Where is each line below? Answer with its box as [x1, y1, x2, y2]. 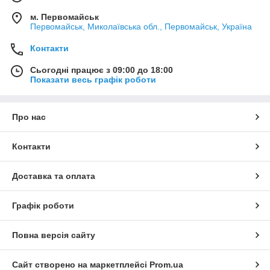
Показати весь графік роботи [30, 74, 156, 84]
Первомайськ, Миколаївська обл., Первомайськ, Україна [30, 21, 252, 31]
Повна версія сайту [12, 230, 95, 240]
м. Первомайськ [30, 11, 99, 22]
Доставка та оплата [12, 171, 95, 181]
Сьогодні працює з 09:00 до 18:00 [30, 64, 173, 75]
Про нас [12, 111, 46, 122]
